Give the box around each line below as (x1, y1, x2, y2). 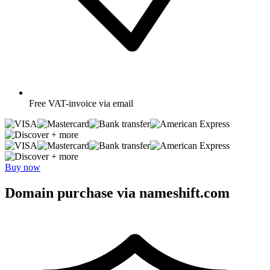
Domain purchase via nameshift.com (5, 184, 230, 201)
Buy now (5, 162, 40, 172)
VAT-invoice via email (48, 98, 133, 108)
